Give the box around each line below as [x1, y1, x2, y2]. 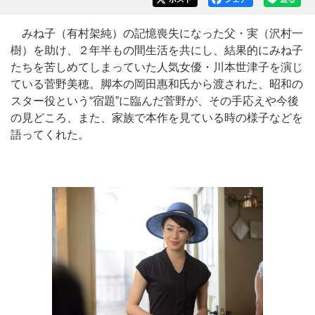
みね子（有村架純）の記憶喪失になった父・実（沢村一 [11, 27, 303, 39]
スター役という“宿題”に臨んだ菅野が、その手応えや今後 [11, 95, 299, 107]
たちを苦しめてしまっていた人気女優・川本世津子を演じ [11, 61, 303, 73]
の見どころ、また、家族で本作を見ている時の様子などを [11, 112, 303, 124]
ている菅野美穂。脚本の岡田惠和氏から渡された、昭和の [11, 78, 303, 90]
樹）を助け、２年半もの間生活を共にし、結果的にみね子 [11, 44, 303, 56]
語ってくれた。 [11, 129, 89, 141]
